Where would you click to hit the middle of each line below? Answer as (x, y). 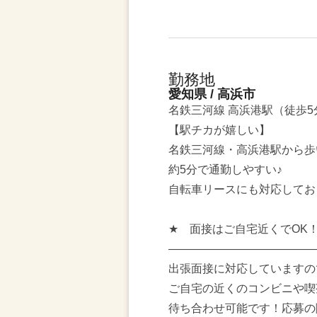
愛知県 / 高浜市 (212, 94)
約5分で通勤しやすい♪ (225, 169)
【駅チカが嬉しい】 (219, 130)
